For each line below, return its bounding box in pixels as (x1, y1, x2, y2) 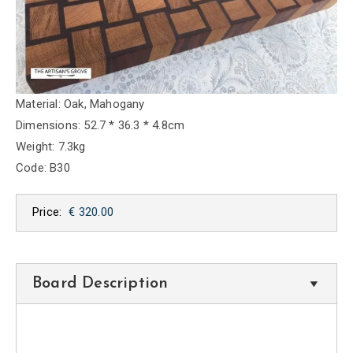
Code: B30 (16, 160, 70, 175)
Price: (32, 205, 62, 220)
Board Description (32, 275, 169, 292)
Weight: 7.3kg (16, 139, 86, 154)
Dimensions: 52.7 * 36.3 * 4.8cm (16, 117, 185, 132)
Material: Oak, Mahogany (16, 96, 145, 111)
